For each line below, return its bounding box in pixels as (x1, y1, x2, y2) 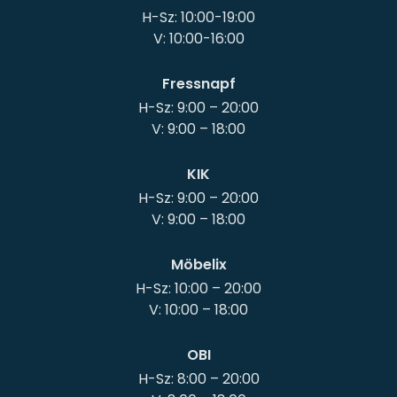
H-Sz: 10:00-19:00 (142, 7, 255, 28)
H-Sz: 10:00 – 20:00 (136, 278, 261, 300)
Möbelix (170, 254, 227, 276)
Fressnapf (161, 74, 236, 95)
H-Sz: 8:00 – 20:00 (137, 369, 260, 390)
